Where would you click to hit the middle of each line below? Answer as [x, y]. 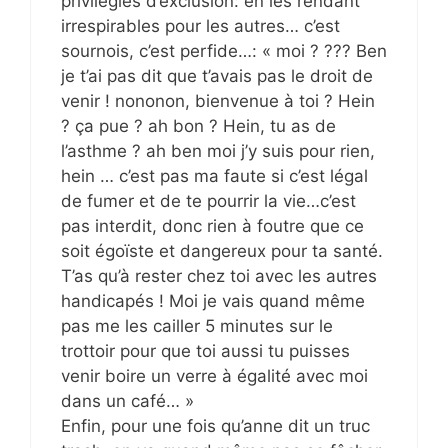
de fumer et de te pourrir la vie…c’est [208, 200]
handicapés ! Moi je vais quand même [213, 300]
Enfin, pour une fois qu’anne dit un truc [215, 425]
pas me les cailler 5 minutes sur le [197, 325]
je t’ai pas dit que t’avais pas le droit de [217, 75]
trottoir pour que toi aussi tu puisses [205, 350]
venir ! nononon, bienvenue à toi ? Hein [218, 100]
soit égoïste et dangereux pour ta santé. [222, 250]
